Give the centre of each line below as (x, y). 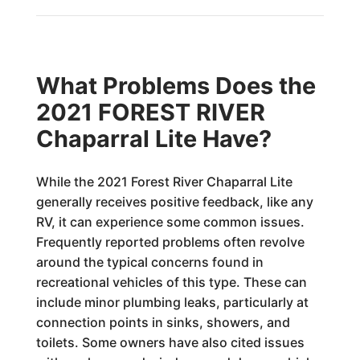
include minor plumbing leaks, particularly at (172, 302)
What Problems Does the (176, 86)
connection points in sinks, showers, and (163, 322)
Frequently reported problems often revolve (170, 242)
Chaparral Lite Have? (153, 139)
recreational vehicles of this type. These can (171, 282)
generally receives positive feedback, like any (174, 202)
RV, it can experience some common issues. (170, 222)
